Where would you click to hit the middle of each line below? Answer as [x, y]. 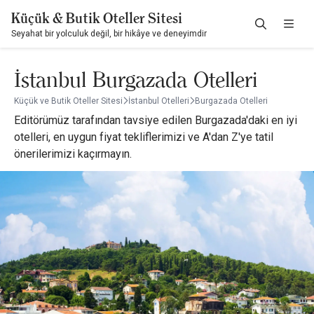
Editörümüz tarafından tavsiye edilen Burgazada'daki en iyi [156, 120]
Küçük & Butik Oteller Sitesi [97, 18]
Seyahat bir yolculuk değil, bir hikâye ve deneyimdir [109, 34]
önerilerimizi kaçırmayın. [73, 154]
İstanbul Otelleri [159, 101]
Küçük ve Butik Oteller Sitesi [68, 101]
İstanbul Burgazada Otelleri [136, 80]
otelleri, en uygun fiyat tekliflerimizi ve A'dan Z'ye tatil [144, 137]
